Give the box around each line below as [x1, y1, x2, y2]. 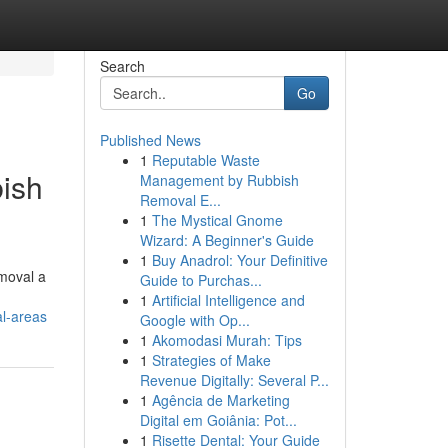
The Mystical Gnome [151, 210, 283, 230]
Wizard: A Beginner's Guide [139, 230, 314, 250]
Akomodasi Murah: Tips [151, 330, 302, 350]
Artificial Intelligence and [151, 290, 305, 310]
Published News [99, 130, 201, 150]
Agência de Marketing [151, 390, 290, 410]
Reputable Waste [151, 150, 260, 170]
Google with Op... [139, 310, 250, 330]
